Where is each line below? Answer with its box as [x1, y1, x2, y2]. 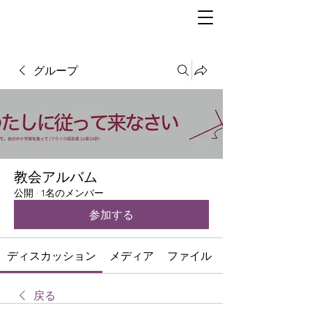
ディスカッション [6, 249, 96, 263]
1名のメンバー [41, 187, 104, 199]
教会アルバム [14, 168, 97, 185]
